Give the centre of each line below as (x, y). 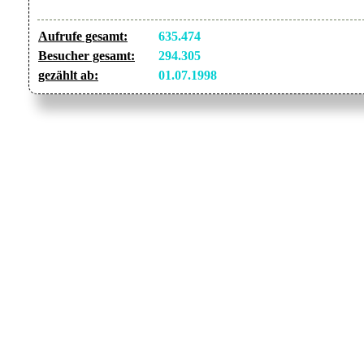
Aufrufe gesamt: (83, 37)
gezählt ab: (68, 76)
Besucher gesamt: (87, 56)
